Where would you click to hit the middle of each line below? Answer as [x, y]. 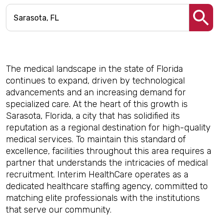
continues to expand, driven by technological [95, 81]
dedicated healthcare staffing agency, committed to [107, 186]
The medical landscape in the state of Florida [94, 69]
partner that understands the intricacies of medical [107, 163]
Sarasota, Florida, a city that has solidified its [93, 116]
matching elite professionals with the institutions [103, 198]
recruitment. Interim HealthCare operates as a [97, 175]
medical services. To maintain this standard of [96, 139]
